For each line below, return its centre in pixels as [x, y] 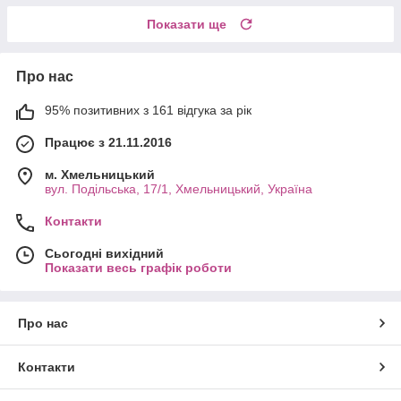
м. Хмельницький [100, 174]
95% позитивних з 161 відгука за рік [148, 110]
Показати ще [187, 24]
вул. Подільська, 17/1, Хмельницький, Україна [179, 188]
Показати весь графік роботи [138, 267]
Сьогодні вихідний [104, 253]
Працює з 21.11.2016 [108, 142]
